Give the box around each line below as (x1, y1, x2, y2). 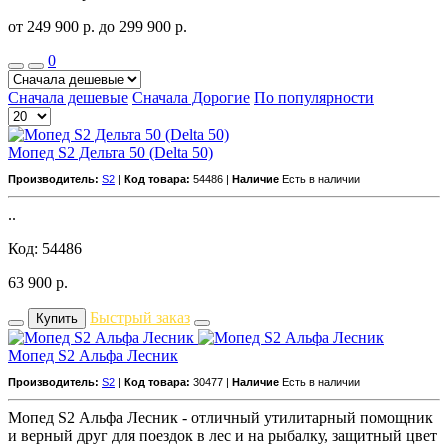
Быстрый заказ (90, 308, 190, 326)
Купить (36, 310, 78, 326)
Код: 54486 (8, 239, 82, 257)
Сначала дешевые (8, 88, 128, 106)
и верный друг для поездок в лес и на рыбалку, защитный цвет (8, 426, 437, 444)
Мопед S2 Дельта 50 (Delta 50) (8, 143, 213, 161)
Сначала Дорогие (132, 88, 250, 106)
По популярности (254, 88, 374, 106)
